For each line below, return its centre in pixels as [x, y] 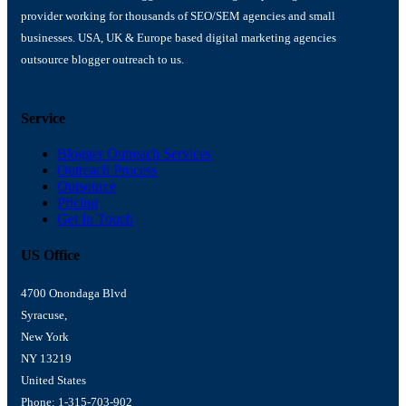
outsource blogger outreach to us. [102, 59]
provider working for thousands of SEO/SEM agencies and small [178, 15]
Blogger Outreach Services [134, 154]
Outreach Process [107, 170]
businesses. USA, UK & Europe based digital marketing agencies [179, 37]
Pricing [77, 203]
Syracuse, [44, 314]
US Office [50, 255]
